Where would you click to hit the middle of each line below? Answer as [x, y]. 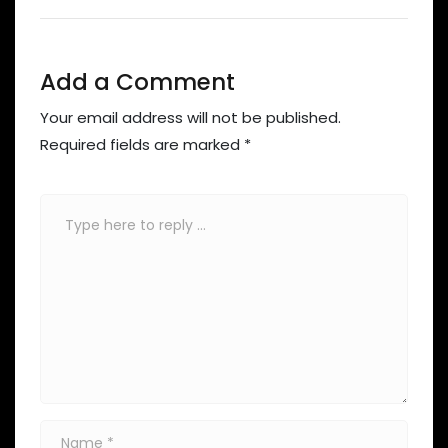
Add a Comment [137, 81]
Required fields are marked [142, 144]
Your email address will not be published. [190, 117]
